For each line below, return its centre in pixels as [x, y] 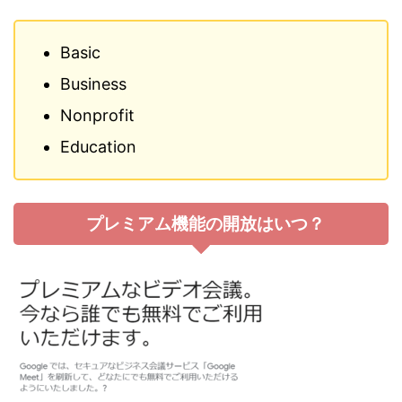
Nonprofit [97, 116]
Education [98, 147]
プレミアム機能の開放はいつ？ [205, 224]
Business [93, 84]
